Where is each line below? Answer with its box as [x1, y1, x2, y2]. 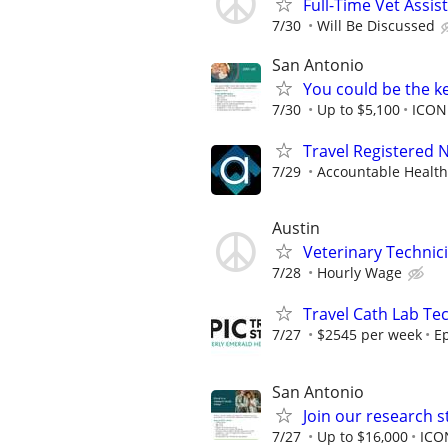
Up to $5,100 [317, 99, 400, 119]
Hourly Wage [317, 263, 402, 283]
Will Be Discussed [317, 15, 435, 35]
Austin [272, 217, 320, 240]
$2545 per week [317, 325, 422, 345]
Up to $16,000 [317, 426, 408, 446]
